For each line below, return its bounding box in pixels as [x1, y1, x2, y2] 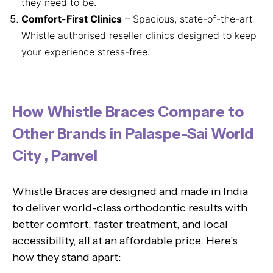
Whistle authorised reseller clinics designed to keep [21, 29, 257, 41]
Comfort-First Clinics [21, 12, 122, 25]
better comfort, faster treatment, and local [12, 217, 228, 231]
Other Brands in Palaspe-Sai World [12, 124, 253, 143]
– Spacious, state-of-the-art [122, 12, 253, 25]
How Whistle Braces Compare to [12, 102, 244, 121]
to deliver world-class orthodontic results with [12, 200, 247, 214]
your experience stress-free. [21, 45, 150, 58]
